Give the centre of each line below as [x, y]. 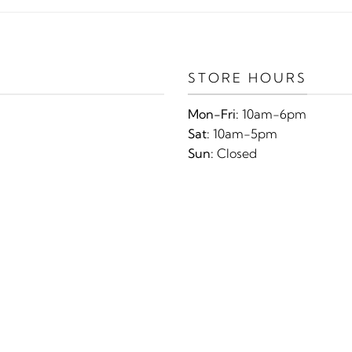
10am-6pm [273, 114]
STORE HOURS [247, 77]
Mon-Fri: [213, 114]
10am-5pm [244, 134]
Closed [235, 154]
